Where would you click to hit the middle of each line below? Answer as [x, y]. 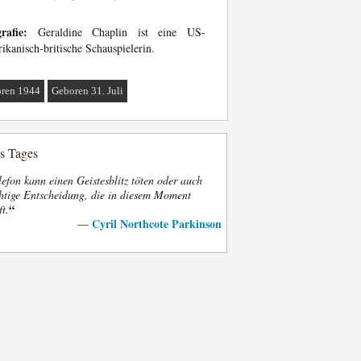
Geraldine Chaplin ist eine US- [116, 32]
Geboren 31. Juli [88, 91]
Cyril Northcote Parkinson [157, 224]
